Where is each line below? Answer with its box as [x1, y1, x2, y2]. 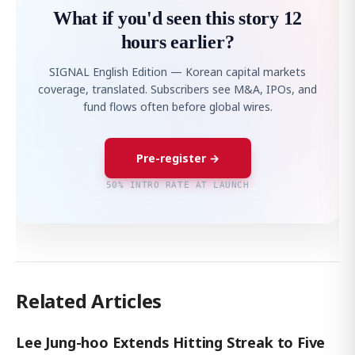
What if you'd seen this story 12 [52, 8, 303, 29]
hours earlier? [120, 32, 235, 52]
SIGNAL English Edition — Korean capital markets [49, 64, 306, 79]
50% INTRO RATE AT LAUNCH [105, 180, 250, 189]
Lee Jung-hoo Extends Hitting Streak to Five [16, 333, 326, 352]
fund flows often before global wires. [82, 99, 273, 114]
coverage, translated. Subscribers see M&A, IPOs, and [38, 82, 317, 97]
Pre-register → [136, 151, 219, 166]
